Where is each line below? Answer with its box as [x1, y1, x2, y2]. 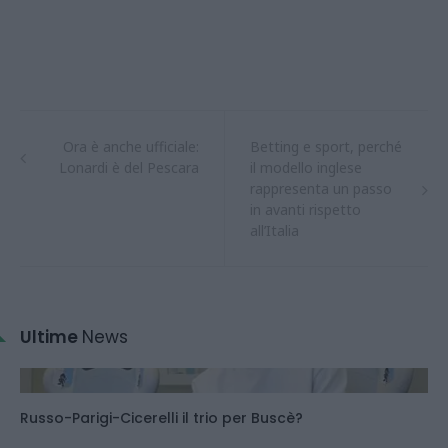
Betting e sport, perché [250, 137, 402, 157]
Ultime [20, 325, 82, 350]
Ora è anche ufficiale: [63, 137, 199, 157]
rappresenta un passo [250, 179, 392, 199]
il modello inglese [250, 158, 362, 178]
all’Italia [250, 221, 299, 241]
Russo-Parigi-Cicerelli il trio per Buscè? [20, 408, 303, 429]
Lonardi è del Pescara [59, 158, 199, 178]
